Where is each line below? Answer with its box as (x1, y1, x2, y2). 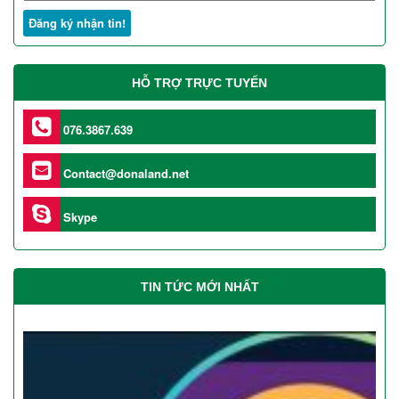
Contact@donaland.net (60, 165, 189, 183)
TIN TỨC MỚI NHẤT (140, 280, 259, 295)
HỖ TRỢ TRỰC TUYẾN (132, 76, 267, 91)
